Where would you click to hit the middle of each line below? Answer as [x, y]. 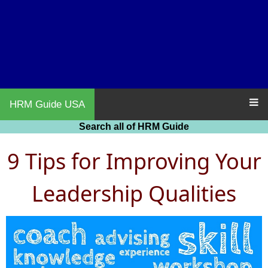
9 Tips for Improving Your [134, 161]
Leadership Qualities [134, 194]
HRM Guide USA [47, 104]
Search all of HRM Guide [134, 127]
